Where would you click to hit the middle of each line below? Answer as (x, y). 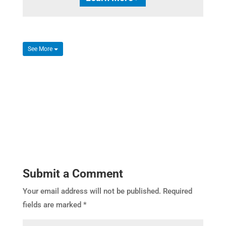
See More (41, 49)
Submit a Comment (73, 174)
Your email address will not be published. (92, 191)
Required (177, 191)
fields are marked (53, 205)
